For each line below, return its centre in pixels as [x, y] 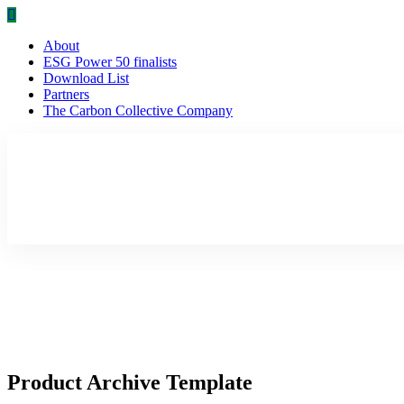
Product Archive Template [130, 382]
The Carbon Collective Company [138, 110]
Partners [66, 94]
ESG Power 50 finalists [110, 62]
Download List [86, 78]
